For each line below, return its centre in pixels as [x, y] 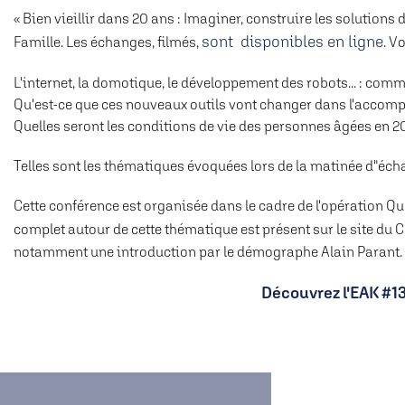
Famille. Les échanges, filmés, [108, 42]
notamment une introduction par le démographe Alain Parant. [208, 251]
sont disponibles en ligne [292, 41]
